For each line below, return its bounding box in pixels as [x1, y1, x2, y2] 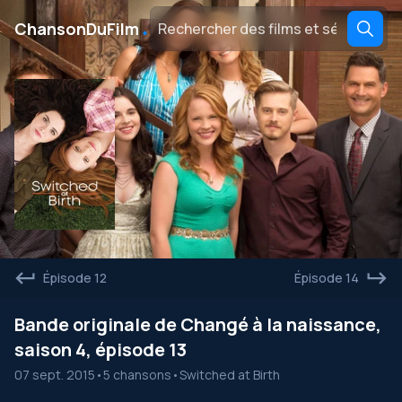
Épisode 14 [294, 269, 359, 286]
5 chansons [103, 366, 171, 383]
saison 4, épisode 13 [14, 337, 187, 362]
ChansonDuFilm [14, 18, 139, 39]
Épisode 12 [43, 269, 107, 286]
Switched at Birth [179, 366, 280, 383]
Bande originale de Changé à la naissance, [14, 312, 381, 336]
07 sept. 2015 [14, 366, 95, 383]
